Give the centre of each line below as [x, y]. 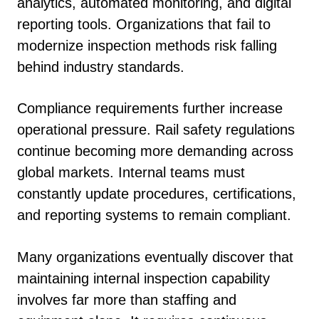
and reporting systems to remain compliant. [154, 215]
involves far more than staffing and [127, 299]
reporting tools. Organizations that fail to [144, 24]
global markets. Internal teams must [131, 173]
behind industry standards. [101, 67]
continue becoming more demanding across [155, 151]
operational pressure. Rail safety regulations [156, 130]
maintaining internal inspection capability [143, 278]
